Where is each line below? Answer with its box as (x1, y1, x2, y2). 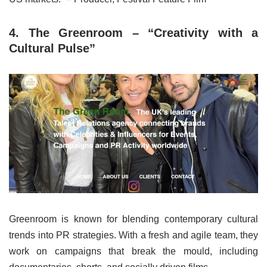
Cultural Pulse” (9, 41, 95, 55)
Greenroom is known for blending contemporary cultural (9, 213, 258, 224)
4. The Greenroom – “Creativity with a (9, 26, 258, 39)
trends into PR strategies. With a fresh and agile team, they (9, 229, 258, 240)
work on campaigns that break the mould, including (9, 246, 258, 256)
